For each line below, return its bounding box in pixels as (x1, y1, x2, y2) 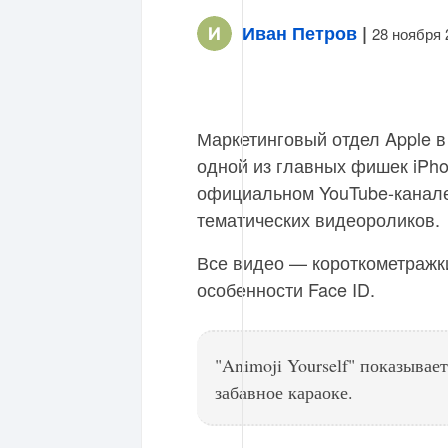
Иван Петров (242, 20, 357, 46)
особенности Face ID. (197, 276, 375, 302)
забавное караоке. (215, 380, 353, 404)
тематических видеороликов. (197, 206, 440, 232)
